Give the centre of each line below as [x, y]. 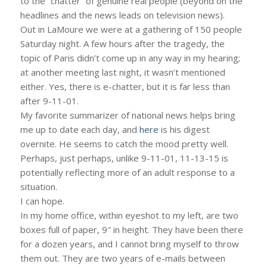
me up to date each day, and [80, 129]
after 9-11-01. [49, 100]
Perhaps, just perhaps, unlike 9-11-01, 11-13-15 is [124, 158]
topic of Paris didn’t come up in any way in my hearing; [130, 58]
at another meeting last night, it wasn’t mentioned [122, 72]
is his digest [184, 129]
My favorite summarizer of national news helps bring [128, 115]
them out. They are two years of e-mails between [122, 258]
